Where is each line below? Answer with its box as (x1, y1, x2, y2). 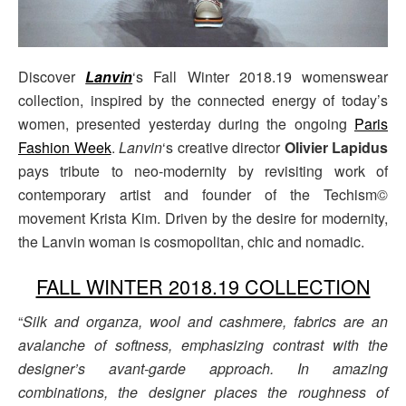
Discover (18, 65, 86, 87)
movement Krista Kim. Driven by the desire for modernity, (18, 207, 388, 228)
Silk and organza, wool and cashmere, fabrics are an (23, 311, 388, 333)
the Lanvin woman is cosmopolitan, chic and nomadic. (18, 230, 364, 252)
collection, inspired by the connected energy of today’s (18, 89, 388, 111)
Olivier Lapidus (284, 136, 388, 158)
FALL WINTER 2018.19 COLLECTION (35, 272, 371, 301)
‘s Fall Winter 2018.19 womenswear (132, 65, 389, 87)
